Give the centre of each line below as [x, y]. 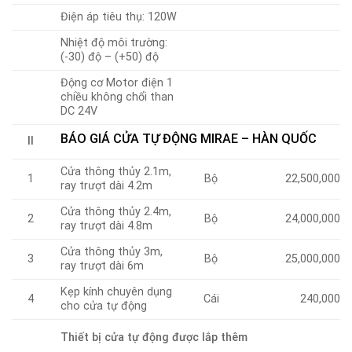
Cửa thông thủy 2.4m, [116, 211]
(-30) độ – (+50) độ [110, 57]
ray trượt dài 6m [103, 266]
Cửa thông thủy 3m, [112, 251]
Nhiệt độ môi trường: [114, 42]
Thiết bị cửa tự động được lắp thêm [154, 338]
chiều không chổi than [117, 97]
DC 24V [79, 111]
